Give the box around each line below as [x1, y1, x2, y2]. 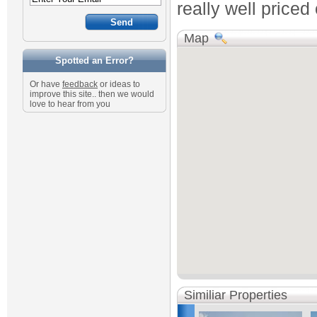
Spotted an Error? [55, 55, 134, 66]
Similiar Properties [184, 288, 287, 302]
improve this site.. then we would [30, 89, 154, 99]
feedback [62, 79, 98, 89]
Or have [30, 79, 62, 89]
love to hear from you [30, 99, 110, 109]
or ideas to [98, 79, 140, 89]
